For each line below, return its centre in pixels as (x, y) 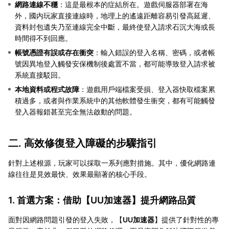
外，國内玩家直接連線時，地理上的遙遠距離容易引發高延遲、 (115, 15)
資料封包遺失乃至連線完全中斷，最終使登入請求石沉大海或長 (115, 27)
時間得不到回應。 (43, 38)
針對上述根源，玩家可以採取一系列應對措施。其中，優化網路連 (112, 163)
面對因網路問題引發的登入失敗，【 (65, 219)
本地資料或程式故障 (47, 89)
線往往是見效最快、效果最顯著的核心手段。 (80, 174)
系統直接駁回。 (40, 75)
